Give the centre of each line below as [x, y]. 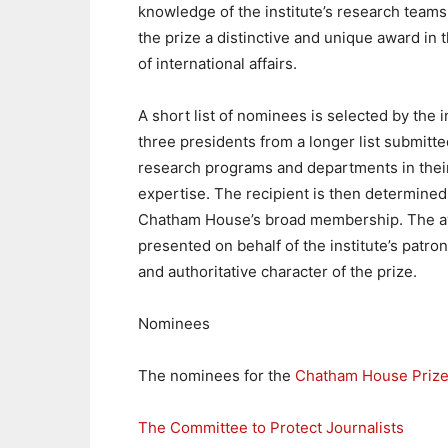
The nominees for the [216, 375]
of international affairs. [217, 63]
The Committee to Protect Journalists [271, 427]
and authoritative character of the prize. [277, 271]
